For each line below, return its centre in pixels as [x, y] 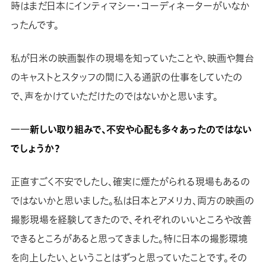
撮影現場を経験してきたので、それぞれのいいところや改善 [131, 220]
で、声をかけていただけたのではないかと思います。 [114, 96]
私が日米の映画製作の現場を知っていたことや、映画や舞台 [132, 58]
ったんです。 [34, 25]
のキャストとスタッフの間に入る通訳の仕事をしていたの [126, 77]
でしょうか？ [35, 149]
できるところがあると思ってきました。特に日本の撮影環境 [129, 239]
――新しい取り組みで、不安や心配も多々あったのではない [131, 130]
